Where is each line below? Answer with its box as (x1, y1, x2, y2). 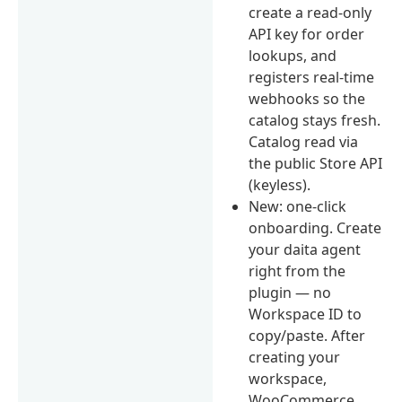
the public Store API (249, 153, 383, 173)
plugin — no (249, 282, 332, 302)
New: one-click (249, 196, 347, 216)
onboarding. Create (249, 217, 382, 238)
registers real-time (249, 66, 375, 87)
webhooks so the (249, 88, 366, 109)
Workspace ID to (249, 303, 363, 324)
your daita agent (249, 239, 362, 259)
